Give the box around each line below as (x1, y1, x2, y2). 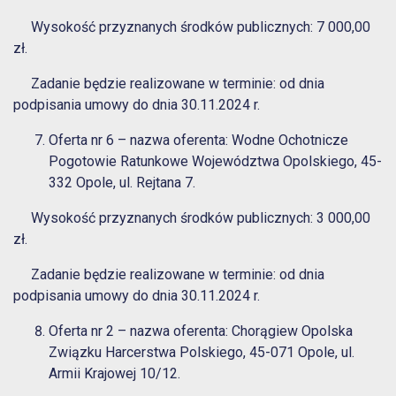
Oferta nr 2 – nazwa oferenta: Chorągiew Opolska (49, 323, 353, 340)
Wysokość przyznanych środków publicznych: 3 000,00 (13, 209, 370, 227)
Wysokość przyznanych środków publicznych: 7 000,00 (13, 19, 370, 36)
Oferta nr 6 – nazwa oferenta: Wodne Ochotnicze (49, 132, 348, 149)
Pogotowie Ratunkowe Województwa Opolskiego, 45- (49, 153, 382, 171)
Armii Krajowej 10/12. (49, 365, 180, 383)
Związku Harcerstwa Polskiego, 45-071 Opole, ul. (49, 344, 354, 362)
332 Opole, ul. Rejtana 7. (49, 174, 195, 192)
